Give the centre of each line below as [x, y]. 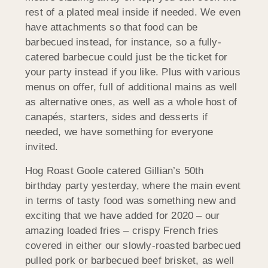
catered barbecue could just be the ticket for [127, 57]
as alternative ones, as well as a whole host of [131, 102]
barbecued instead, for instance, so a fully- [123, 42]
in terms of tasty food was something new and [130, 200]
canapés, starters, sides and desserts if [117, 117]
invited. [42, 147]
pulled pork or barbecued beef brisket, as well [130, 260]
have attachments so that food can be [112, 28]
